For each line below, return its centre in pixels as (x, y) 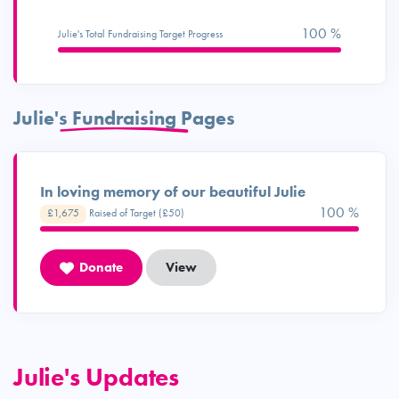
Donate (101, 267)
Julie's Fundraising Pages (124, 118)
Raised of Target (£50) (135, 213)
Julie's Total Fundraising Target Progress (140, 34)
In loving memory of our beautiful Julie (173, 191)
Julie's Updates (96, 377)
